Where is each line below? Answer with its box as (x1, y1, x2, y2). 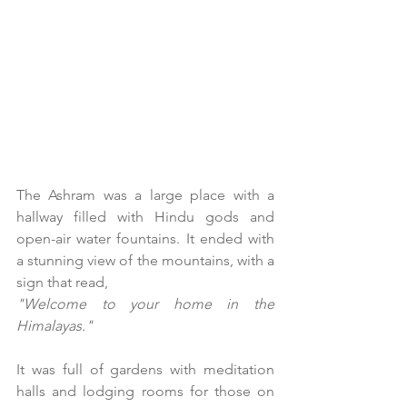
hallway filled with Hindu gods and (16, 207, 274, 225)
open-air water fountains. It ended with (16, 229, 274, 247)
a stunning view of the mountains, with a (16, 251, 274, 269)
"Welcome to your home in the (16, 294, 274, 313)
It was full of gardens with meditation (16, 360, 274, 378)
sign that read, (16, 273, 108, 291)
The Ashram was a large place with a (16, 185, 274, 203)
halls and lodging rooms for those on (16, 382, 274, 400)
